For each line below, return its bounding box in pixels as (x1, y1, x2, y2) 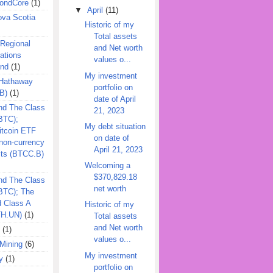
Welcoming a (84, 161, 130, 170)
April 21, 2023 (93, 144, 143, 154)
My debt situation (84, 121, 146, 131)
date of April (93, 94, 136, 104)
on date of (93, 133, 129, 143)
